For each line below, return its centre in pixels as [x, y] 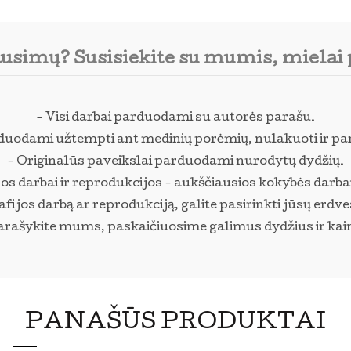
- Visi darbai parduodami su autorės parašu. [175, 119]
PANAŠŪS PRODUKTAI [175, 324]
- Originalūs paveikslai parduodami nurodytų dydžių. [175, 163]
